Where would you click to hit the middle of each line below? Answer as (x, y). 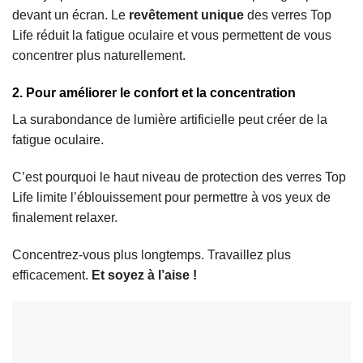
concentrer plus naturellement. (99, 56)
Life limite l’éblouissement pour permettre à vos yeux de (171, 197)
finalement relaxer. (65, 217)
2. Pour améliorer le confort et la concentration (154, 93)
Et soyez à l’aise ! (144, 275)
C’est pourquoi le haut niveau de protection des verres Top (179, 177)
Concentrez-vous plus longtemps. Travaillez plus (152, 254)
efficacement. (52, 275)
